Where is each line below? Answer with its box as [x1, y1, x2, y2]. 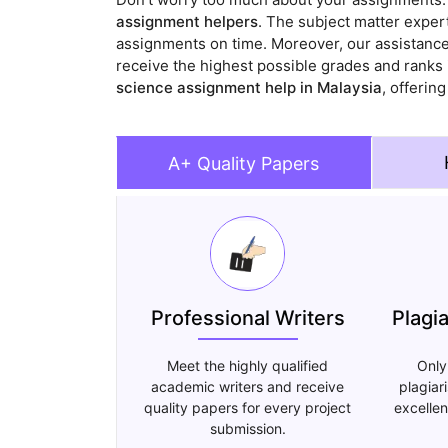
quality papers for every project [144, 399, 352, 417]
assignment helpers [115, 12, 258, 32]
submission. [209, 420, 286, 438]
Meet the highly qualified [167, 357, 329, 375]
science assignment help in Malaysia [115, 78, 382, 98]
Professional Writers [150, 306, 345, 331]
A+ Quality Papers [168, 153, 320, 175]
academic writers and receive [151, 378, 345, 396]
